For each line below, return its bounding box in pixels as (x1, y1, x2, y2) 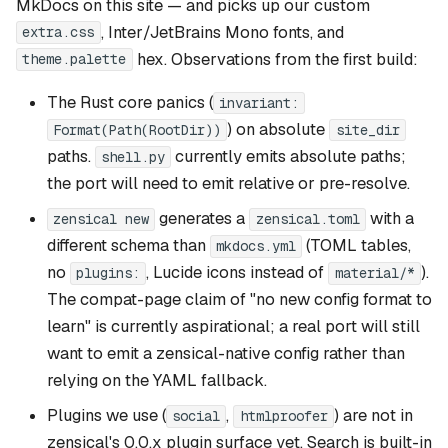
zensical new (53, 210, 150, 229)
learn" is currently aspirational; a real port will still (46, 316, 420, 338)
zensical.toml (255, 210, 360, 229)
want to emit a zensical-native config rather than (46, 343, 405, 365)
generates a (155, 208, 250, 230)
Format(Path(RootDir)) (53, 121, 222, 140)
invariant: (219, 94, 300, 113)
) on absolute (227, 119, 330, 141)
